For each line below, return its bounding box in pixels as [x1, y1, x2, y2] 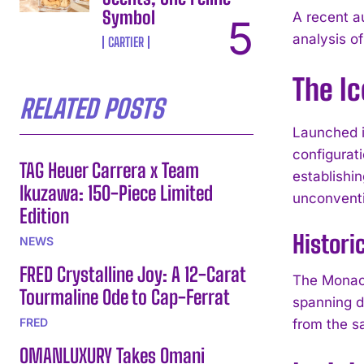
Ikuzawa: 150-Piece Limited [19, 180, 213, 205]
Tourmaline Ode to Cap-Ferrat [19, 284, 230, 309]
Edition [19, 203, 69, 227]
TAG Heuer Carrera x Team [19, 158, 199, 182]
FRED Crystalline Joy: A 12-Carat [19, 262, 246, 286]
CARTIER [108, 33, 145, 50]
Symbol [102, 6, 156, 28]
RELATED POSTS [19, 93, 163, 124]
